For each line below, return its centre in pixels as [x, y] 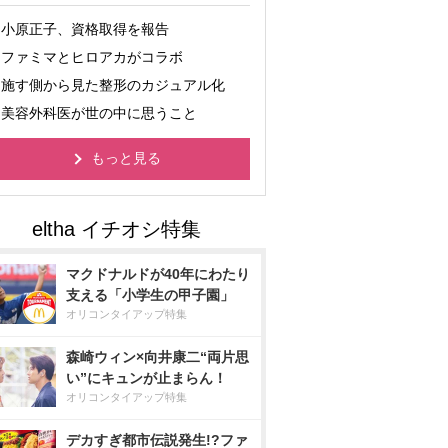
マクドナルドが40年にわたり [158, 274]
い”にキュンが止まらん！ [146, 378]
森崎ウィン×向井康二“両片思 [157, 357]
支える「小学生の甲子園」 [150, 295]
